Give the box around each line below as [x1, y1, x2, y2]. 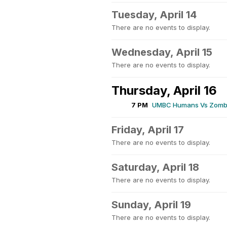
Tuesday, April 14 [111, 9, 197, 21]
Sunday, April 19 [111, 199, 191, 211]
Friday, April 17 [111, 124, 184, 136]
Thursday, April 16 [111, 83, 217, 98]
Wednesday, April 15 [111, 46, 212, 58]
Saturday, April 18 [111, 161, 199, 173]
